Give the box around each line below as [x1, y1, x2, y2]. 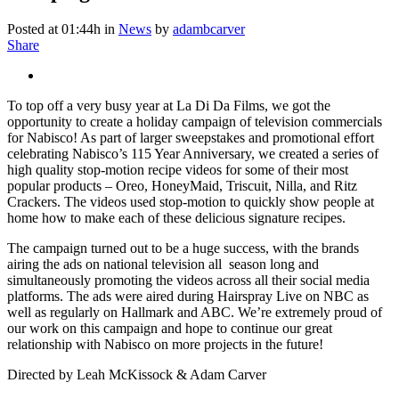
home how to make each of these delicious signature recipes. [7, 209, 349, 225]
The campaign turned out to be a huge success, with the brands [7, 240, 359, 256]
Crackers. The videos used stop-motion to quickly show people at [7, 193, 374, 209]
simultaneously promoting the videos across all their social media [7, 272, 370, 288]
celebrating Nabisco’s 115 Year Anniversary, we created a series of [7, 145, 379, 161]
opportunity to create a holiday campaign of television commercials [7, 113, 382, 129]
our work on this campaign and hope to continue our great [7, 320, 332, 336]
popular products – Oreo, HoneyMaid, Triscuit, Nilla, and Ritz [7, 177, 357, 193]
